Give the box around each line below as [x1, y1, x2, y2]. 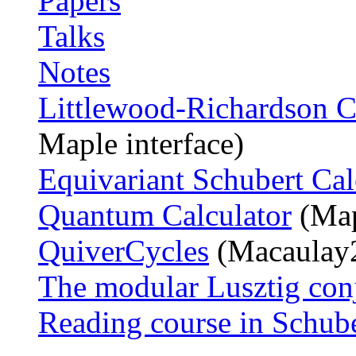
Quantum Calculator [38, 198, 292, 233]
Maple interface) [38, 126, 244, 161]
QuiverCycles [38, 234, 209, 269]
